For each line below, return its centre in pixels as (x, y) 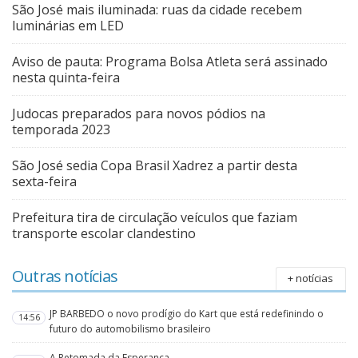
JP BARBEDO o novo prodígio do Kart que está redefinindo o (187, 314)
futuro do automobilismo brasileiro (131, 329)
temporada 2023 (61, 130)
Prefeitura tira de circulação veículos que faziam (155, 218)
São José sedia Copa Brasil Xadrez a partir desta (155, 166)
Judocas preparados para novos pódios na (139, 114)
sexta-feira (44, 182)
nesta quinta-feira (66, 78)
